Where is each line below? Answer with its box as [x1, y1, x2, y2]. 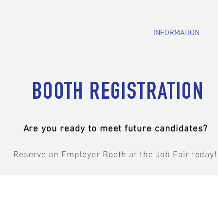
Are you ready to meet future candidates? [23, 124, 207, 135]
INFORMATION [153, 28, 200, 38]
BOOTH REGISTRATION [32, 82, 204, 106]
